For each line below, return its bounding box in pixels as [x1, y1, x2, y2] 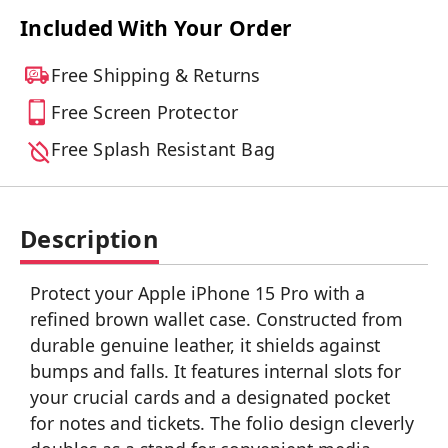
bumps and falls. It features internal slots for [30, 359, 401, 384]
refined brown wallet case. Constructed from [30, 307, 403, 332]
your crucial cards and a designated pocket [30, 385, 390, 410]
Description [20, 223, 159, 256]
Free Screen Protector [51, 100, 239, 125]
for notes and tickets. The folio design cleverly [30, 411, 414, 436]
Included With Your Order [20, 14, 292, 43]
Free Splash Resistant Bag [51, 137, 275, 162]
